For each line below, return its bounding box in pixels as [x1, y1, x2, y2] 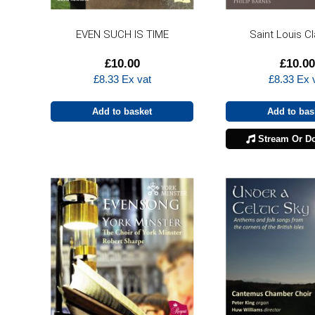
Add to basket [92, 105, 153, 117]
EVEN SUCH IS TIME [75, 27, 169, 41]
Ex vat [118, 72, 151, 85]
